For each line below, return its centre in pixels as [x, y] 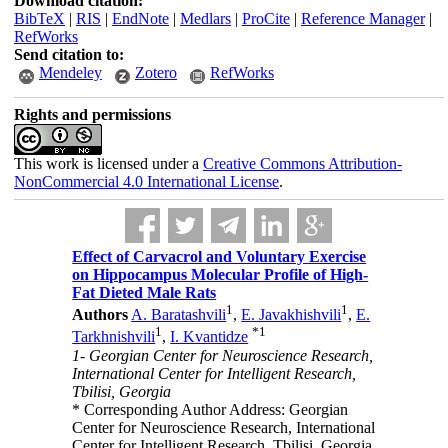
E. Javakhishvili [291, 315]
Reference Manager [362, 18]
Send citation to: [68, 54]
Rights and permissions [92, 114]
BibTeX [39, 18]
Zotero [155, 72]
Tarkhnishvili [114, 337]
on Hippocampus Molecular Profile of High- [220, 274]
